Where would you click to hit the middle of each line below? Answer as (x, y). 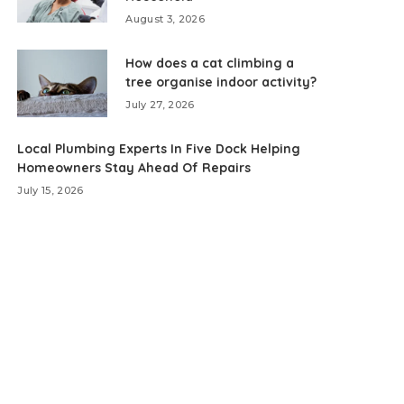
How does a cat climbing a (210, 63)
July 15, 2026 (50, 190)
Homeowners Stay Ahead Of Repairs (134, 168)
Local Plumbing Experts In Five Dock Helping (159, 149)
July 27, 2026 (160, 105)
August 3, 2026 (165, 19)
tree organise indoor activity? (221, 82)
